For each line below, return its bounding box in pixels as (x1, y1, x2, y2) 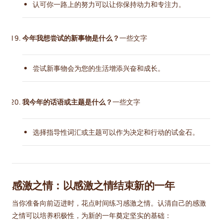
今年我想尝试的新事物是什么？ (22, 33, 119, 43)
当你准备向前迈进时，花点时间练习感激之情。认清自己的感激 (12, 198, 206, 208)
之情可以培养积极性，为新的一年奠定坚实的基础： (12, 211, 171, 221)
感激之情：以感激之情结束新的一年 (12, 178, 174, 192)
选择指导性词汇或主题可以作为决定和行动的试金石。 (33, 127, 199, 137)
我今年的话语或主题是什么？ (22, 97, 112, 107)
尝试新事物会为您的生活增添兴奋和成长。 (33, 63, 165, 73)
